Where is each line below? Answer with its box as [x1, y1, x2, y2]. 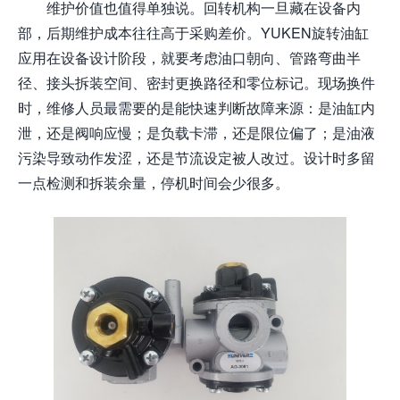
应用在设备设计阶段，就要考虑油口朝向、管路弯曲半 [18, 47, 361, 68]
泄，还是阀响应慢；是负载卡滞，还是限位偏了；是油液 [18, 122, 375, 143]
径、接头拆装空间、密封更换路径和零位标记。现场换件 [18, 72, 375, 93]
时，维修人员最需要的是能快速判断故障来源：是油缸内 [18, 97, 375, 118]
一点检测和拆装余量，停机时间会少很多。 [18, 172, 289, 193]
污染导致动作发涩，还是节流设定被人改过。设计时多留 [18, 147, 375, 168]
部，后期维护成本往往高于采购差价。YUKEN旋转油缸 [18, 22, 369, 43]
